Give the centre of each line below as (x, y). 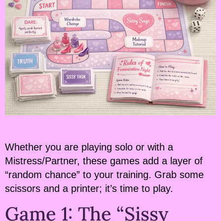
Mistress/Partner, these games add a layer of (104, 161)
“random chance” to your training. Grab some (104, 175)
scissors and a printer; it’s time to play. (89, 189)
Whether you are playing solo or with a (89, 147)
